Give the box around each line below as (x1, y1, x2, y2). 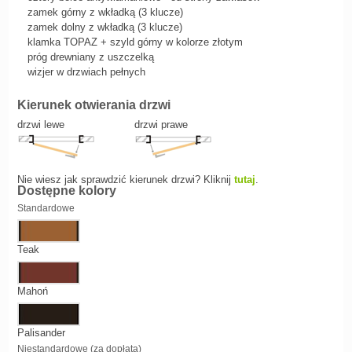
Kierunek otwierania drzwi (16, 98, 170, 112)
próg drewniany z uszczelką (27, 51, 154, 63)
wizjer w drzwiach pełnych (27, 66, 145, 78)
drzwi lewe (16, 119, 64, 130)
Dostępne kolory (16, 184, 116, 197)
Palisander (16, 327, 65, 339)
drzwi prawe (134, 119, 188, 130)
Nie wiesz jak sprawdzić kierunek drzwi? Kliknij (16, 174, 234, 185)
